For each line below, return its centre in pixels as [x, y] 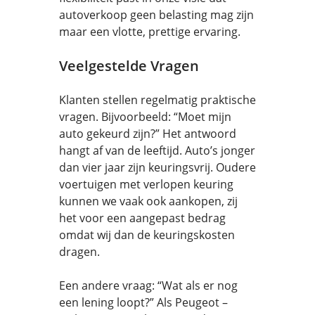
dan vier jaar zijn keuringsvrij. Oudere [157, 167]
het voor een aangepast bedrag [142, 218]
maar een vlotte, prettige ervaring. [150, 32]
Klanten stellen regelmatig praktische [157, 100]
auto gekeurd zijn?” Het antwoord [148, 134]
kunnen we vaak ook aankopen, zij [148, 201]
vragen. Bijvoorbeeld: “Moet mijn [145, 117]
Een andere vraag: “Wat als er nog [148, 285]
